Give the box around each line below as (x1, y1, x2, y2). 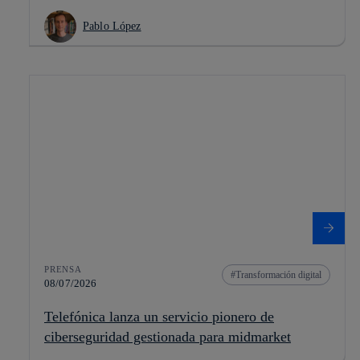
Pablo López (83, 20, 141, 33)
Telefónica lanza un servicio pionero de (44, 309, 274, 325)
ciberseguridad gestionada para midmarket (44, 329, 291, 346)
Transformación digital (235, 269, 321, 281)
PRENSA (44, 264, 82, 275)
